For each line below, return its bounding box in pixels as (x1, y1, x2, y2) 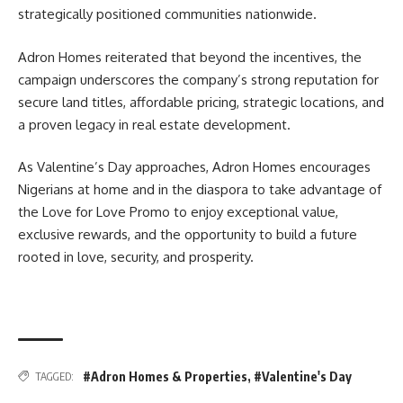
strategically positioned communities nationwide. (18, 5, 317, 22)
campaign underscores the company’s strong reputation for (18, 70, 379, 88)
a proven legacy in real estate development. (18, 115, 291, 133)
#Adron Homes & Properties (83, 368, 247, 384)
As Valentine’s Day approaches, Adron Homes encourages (18, 158, 371, 175)
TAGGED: (35, 369, 74, 383)
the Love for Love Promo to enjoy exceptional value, (18, 203, 338, 220)
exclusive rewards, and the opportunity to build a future (18, 226, 357, 243)
